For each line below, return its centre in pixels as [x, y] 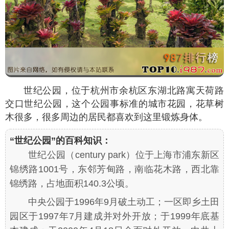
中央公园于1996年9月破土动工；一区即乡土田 [124, 202]
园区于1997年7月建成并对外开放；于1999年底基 [114, 216]
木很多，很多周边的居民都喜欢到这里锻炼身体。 [106, 117]
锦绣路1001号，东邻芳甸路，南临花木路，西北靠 [114, 169]
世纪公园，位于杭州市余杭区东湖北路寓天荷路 [124, 90]
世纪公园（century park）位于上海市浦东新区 [124, 155]
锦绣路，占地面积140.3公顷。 [72, 183]
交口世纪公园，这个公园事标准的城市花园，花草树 [114, 104]
